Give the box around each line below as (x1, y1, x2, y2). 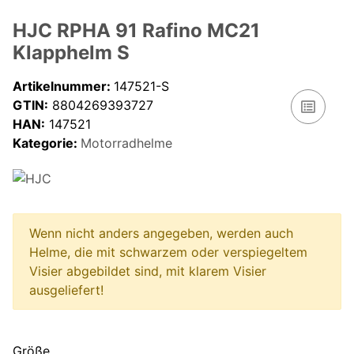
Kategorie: (13, 134, 81, 151)
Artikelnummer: (13, 77, 114, 94)
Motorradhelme (81, 134, 172, 151)
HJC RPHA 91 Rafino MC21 (13, 18, 260, 42)
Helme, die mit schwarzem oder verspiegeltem (29, 244, 307, 261)
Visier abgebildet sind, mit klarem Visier (29, 263, 266, 280)
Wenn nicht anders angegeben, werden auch (29, 225, 293, 242)
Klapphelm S (13, 40, 130, 64)
